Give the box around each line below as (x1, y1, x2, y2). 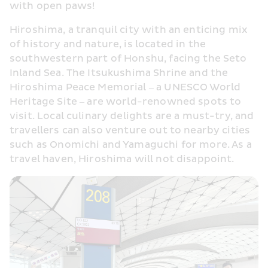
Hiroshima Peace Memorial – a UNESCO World (10, 81, 241, 93)
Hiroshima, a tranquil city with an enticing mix (10, 23, 248, 36)
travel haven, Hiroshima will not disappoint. (10, 153, 234, 165)
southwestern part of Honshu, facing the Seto (10, 52, 247, 65)
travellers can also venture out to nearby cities (10, 124, 251, 136)
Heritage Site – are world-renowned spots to (10, 95, 242, 108)
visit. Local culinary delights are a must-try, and (10, 109, 254, 122)
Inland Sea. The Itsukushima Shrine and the (10, 66, 229, 79)
